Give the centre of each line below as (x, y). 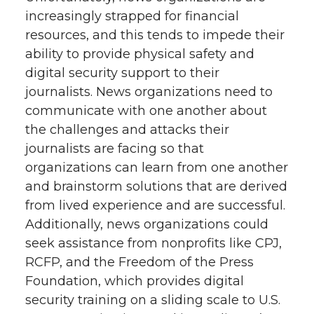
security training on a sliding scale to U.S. (153, 300)
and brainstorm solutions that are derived (156, 186)
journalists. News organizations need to (149, 91)
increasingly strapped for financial (132, 16)
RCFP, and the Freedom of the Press (139, 262)
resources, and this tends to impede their (155, 35)
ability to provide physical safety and (140, 54)
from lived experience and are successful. (155, 205)
